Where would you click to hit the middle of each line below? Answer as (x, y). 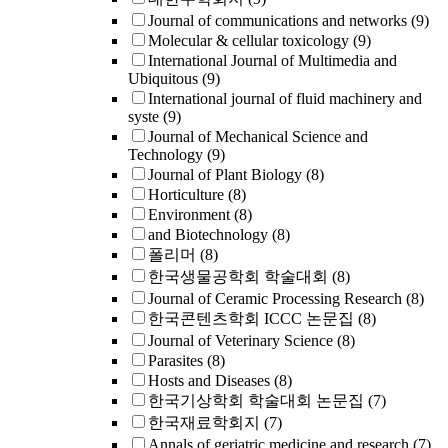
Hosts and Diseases (209, 380)
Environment (189, 214)
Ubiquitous (163, 78)
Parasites (175, 360)
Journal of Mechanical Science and (258, 136)
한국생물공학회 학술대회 (238, 276)
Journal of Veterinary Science (240, 340)
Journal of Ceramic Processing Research (275, 298)
